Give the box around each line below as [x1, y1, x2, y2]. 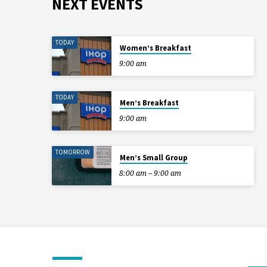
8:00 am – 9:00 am [119, 168, 181, 179]
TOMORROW [55, 148, 91, 157]
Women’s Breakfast [119, 43, 191, 54]
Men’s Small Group [119, 153, 188, 163]
